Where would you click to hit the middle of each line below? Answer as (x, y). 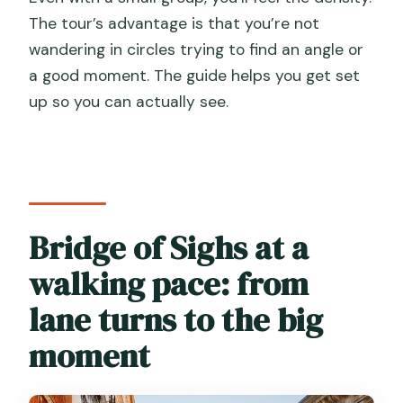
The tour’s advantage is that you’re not (175, 24)
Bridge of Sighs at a (169, 247)
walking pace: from (169, 283)
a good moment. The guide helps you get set (195, 76)
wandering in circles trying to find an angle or (197, 50)
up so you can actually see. (129, 102)
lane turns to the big (176, 319)
